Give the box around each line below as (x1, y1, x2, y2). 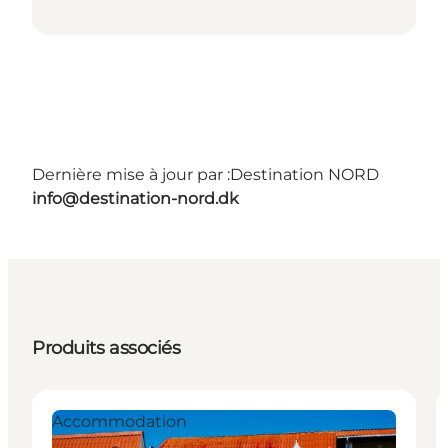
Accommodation (52, 411, 187, 431)
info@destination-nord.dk (32, 188, 239, 208)
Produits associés (32, 336, 181, 359)
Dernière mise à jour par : (32, 164, 230, 184)
